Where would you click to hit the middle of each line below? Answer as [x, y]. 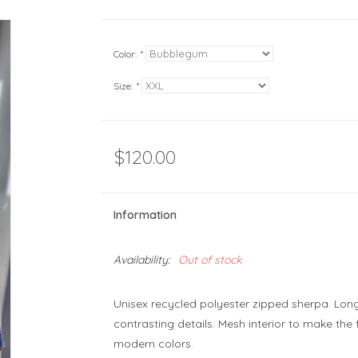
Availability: [141, 260]
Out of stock [209, 260]
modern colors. [153, 344]
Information [145, 215]
